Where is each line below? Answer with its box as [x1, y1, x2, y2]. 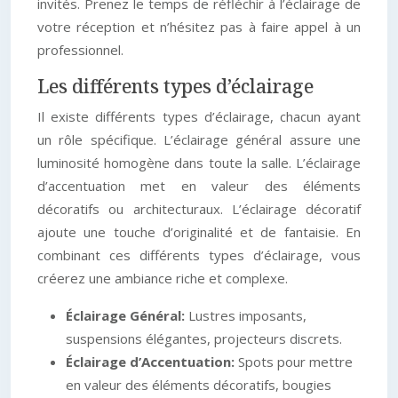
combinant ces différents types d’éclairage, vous [37, 246, 361, 264]
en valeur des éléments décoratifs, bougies [66, 376, 331, 394]
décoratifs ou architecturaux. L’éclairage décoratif [37, 200, 361, 218]
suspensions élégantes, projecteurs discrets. [66, 330, 342, 347]
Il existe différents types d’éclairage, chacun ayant [37, 107, 361, 125]
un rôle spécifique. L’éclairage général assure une [37, 131, 361, 148]
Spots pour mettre [238, 353, 353, 370]
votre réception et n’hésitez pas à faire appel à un [37, 18, 361, 36]
